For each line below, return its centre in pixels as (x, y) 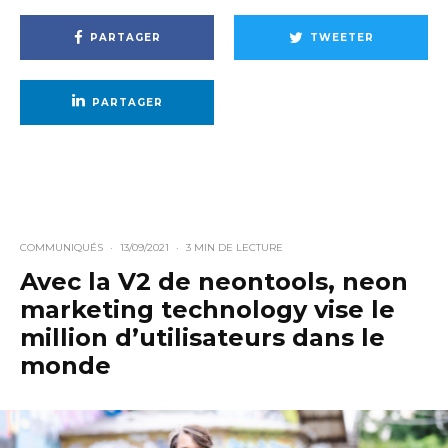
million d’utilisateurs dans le (202, 338)
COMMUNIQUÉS (61, 248)
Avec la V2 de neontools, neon (214, 282)
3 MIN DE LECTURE (234, 248)
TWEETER (341, 37)
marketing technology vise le (207, 310)
